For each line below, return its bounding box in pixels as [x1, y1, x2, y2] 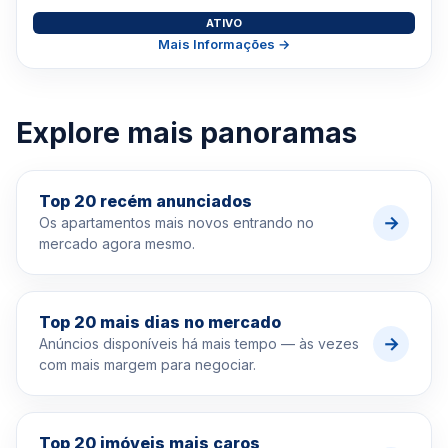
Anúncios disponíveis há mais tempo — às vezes [39, 335, 359, 352]
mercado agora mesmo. [39, 235, 195, 252]
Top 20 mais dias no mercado [39, 312, 281, 332]
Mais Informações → [158, 36, 290, 52]
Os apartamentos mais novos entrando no [39, 214, 314, 231]
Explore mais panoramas [16, 116, 357, 150]
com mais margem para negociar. [39, 356, 256, 373]
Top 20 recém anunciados [39, 191, 252, 211]
